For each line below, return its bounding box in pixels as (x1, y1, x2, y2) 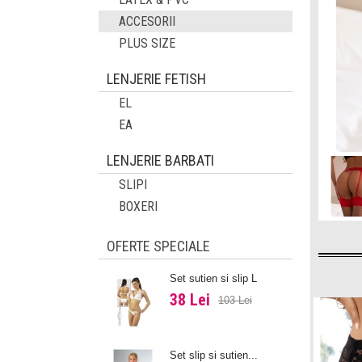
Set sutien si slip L (170, 272, 257, 284)
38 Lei (170, 290, 210, 309)
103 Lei (218, 294, 252, 306)
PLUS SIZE (119, 36, 175, 51)
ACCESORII (119, 14, 175, 29)
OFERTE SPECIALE (107, 238, 210, 255)
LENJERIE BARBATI (107, 152, 214, 169)
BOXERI (119, 199, 158, 214)
